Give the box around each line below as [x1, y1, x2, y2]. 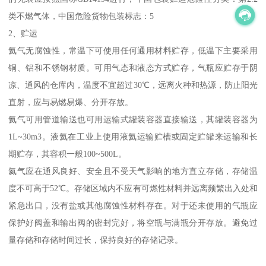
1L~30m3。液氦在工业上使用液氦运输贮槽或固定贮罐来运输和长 [8, 131, 258, 141]
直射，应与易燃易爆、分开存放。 [8, 97, 134, 107]
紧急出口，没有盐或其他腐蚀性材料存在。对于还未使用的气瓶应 [8, 200, 258, 210]
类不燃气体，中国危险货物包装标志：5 [8, 11, 154, 21]
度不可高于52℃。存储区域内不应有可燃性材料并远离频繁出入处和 [8, 183, 258, 193]
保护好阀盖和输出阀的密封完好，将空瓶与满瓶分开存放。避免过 [8, 217, 258, 227]
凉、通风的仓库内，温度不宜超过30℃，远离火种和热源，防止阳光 [8, 80, 258, 90]
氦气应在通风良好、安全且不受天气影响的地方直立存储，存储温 [8, 166, 258, 176]
